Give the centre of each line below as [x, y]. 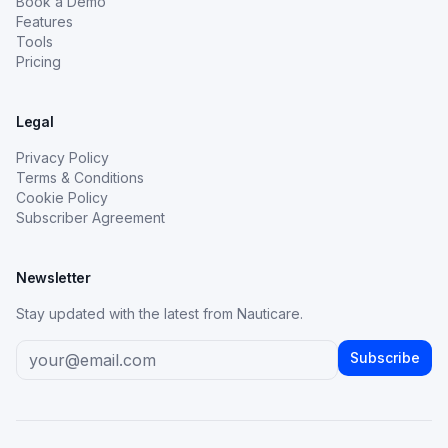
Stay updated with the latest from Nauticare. [159, 313]
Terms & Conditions [80, 177]
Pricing [38, 61]
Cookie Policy [62, 197]
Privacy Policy [62, 157]
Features [44, 21]
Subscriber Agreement [90, 217]
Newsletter [53, 277]
